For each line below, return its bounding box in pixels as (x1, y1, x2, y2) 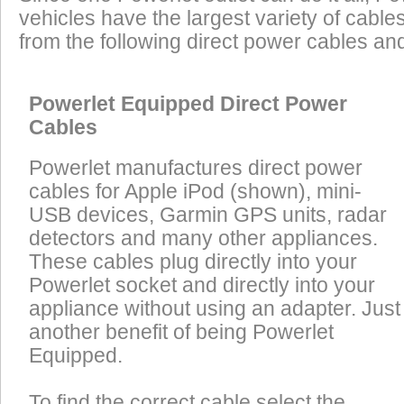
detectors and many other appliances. (29, 227, 378, 251)
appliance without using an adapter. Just (29, 298, 400, 321)
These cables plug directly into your (29, 251, 357, 274)
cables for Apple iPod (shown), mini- (29, 180, 362, 204)
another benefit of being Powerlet (29, 321, 334, 344)
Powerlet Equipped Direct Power (29, 93, 347, 116)
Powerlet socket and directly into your (29, 274, 375, 298)
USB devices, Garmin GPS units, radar (29, 204, 387, 227)
